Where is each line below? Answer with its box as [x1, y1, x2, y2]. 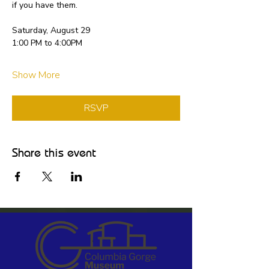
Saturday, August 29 [12, 24, 90, 36]
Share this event [12, 145, 96, 159]
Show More [12, 68, 60, 82]
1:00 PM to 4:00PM [12, 37, 82, 49]
